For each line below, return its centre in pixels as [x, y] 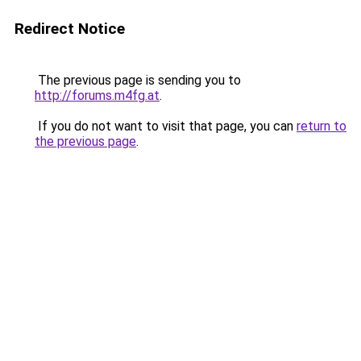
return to [322, 126]
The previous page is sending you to [138, 80]
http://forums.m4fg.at [97, 95]
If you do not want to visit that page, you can [166, 126]
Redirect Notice [70, 29]
